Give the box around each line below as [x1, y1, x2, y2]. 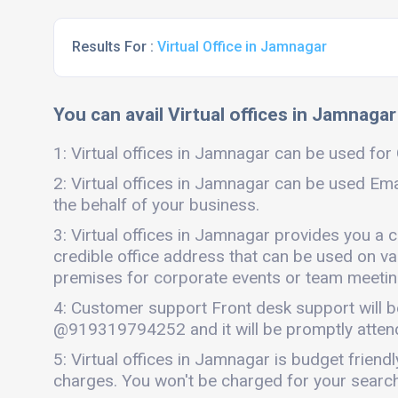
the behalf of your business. [53, 195, 259, 215]
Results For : [72, 38, 157, 55]
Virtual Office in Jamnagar [157, 38, 327, 55]
